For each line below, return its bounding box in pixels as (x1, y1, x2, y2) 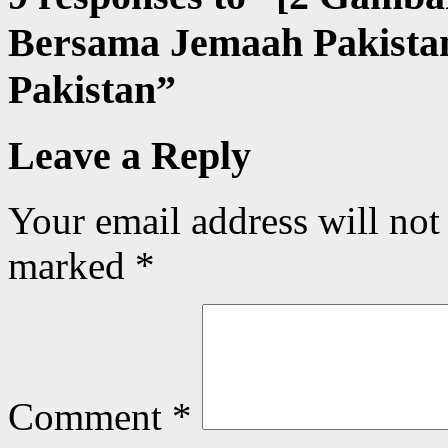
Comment (8, 394, 172, 438)
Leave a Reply (8, 132, 251, 178)
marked (8, 243, 135, 287)
